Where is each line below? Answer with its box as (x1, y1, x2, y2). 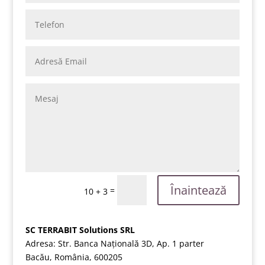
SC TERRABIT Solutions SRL (25, 224, 135, 236)
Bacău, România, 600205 (25, 251, 122, 263)
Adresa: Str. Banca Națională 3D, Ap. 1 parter (25, 238, 204, 250)
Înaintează (170, 182, 227, 198)
